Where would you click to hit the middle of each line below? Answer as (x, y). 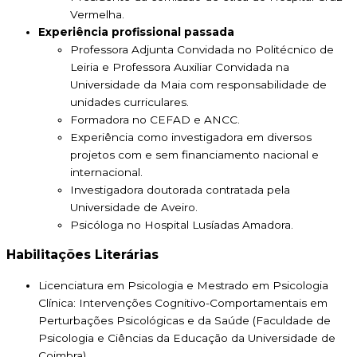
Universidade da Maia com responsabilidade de (198, 85)
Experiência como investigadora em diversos (191, 137)
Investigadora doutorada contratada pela (180, 190)
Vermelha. (97, 15)
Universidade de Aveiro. (134, 208)
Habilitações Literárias (82, 255)
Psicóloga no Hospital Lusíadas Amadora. (182, 225)
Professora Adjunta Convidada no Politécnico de (202, 50)
